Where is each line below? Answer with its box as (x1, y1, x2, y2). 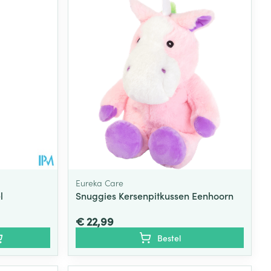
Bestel (157, 231, 181, 244)
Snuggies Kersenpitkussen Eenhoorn (76, 188, 234, 202)
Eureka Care (76, 176, 124, 189)
